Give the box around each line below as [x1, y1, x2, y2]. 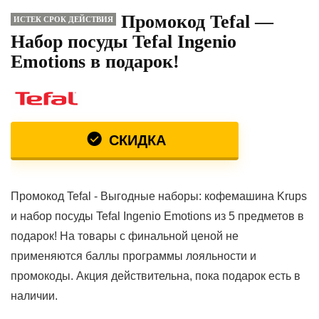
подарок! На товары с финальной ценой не [11, 230, 239, 242]
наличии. [11, 290, 58, 302]
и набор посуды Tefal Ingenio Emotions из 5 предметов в [11, 210, 304, 222]
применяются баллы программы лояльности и [11, 250, 256, 262]
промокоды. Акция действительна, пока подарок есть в [11, 270, 300, 282]
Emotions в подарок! [11, 51, 179, 72]
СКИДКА [105, 132, 166, 148]
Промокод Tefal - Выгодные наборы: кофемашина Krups [11, 190, 307, 202]
